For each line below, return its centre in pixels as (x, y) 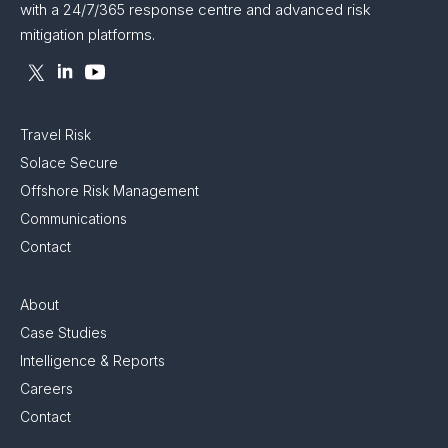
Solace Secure (69, 162)
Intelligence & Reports (92, 360)
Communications (73, 218)
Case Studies (63, 332)
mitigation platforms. (87, 34)
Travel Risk (55, 134)
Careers (46, 388)
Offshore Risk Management (109, 190)
